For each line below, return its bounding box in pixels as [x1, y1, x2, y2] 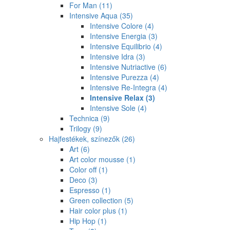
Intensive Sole [90, 103, 138, 113]
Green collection [69, 195, 124, 205]
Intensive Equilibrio [90, 41, 153, 51]
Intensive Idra [90, 51, 136, 62]
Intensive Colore [90, 21, 145, 31]
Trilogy [69, 123, 93, 133]
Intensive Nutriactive [90, 62, 158, 72]
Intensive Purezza [90, 72, 150, 82]
